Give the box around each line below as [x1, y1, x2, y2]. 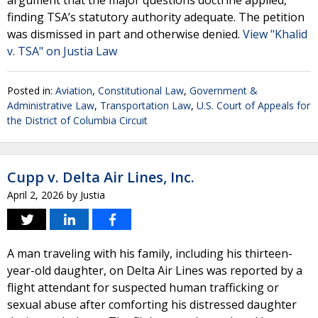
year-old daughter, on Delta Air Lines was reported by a [7, 263, 302, 278]
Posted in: [7, 84, 55, 97]
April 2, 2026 [7, 188, 64, 202]
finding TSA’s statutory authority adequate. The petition [7, 9, 305, 25]
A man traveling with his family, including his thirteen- [7, 246, 292, 261]
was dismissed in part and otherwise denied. [7, 26, 243, 42]
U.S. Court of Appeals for [197, 99, 310, 112]
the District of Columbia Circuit [7, 114, 148, 127]
